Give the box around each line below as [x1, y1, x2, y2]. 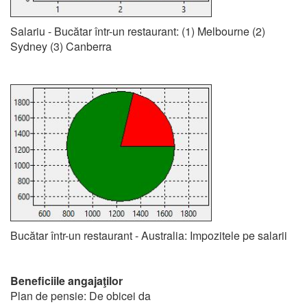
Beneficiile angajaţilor [10, 273, 123, 288]
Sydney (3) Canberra [10, 38, 112, 54]
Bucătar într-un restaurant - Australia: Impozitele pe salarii [10, 228, 287, 243]
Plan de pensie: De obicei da [10, 288, 151, 304]
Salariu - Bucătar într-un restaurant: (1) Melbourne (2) [10, 23, 265, 39]
